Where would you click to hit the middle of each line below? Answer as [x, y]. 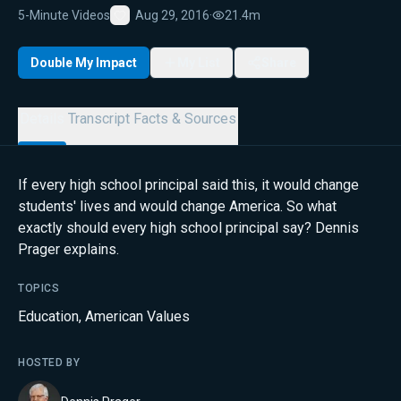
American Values [137, 316]
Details [42, 119]
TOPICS [39, 288]
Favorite [142, 29]
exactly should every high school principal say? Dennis [188, 228]
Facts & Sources [185, 119]
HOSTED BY [49, 363]
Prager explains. [68, 249]
